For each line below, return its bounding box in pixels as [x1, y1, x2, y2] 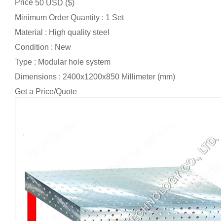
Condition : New [15, 43, 71, 52]
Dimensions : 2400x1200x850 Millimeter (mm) [15, 73, 175, 81]
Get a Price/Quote [15, 87, 77, 96]
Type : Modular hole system [15, 58, 110, 67]
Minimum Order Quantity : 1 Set [15, 13, 124, 22]
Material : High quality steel [15, 28, 110, 37]
